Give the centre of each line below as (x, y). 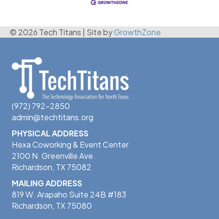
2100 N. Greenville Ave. (54, 155)
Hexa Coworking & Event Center (70, 144)
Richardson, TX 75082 (52, 167)
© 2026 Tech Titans (45, 32)
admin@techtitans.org (53, 117)
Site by (100, 32)
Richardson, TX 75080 (52, 205)
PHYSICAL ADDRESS (50, 133)
